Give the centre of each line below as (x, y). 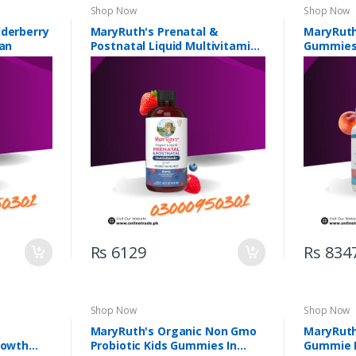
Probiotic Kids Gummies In (163, 346)
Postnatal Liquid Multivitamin (174, 46)
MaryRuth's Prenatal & (154, 32)
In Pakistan (122, 60)
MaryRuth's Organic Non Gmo (173, 331)
